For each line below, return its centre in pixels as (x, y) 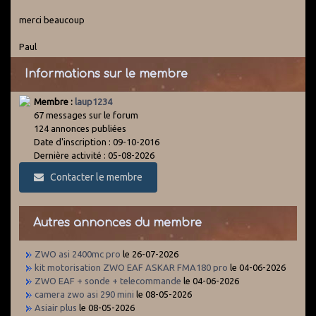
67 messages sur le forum (86, 115)
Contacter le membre (94, 177)
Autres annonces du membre (117, 223)
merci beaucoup (52, 20)
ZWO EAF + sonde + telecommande (108, 281)
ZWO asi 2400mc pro (78, 254)
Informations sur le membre (106, 74)
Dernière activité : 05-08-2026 (94, 156)
